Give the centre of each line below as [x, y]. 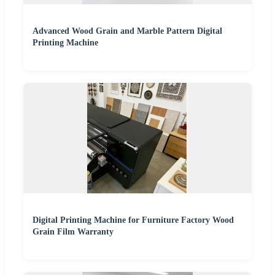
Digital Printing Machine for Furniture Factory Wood [133, 220]
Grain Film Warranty [73, 231]
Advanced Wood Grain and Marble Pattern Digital [127, 31]
